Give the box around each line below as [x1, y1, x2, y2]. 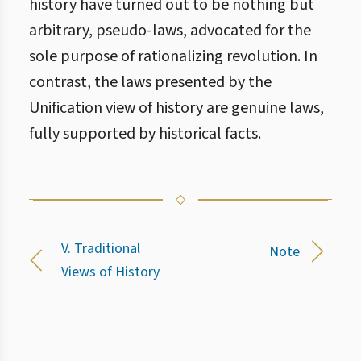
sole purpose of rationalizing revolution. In [29, 45, 317, 68]
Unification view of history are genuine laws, [29, 97, 324, 119]
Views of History [61, 262, 160, 282]
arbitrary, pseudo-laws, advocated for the [29, 19, 311, 42]
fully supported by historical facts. [29, 122, 261, 145]
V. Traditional [61, 239, 140, 259]
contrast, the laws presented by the [29, 71, 272, 93]
